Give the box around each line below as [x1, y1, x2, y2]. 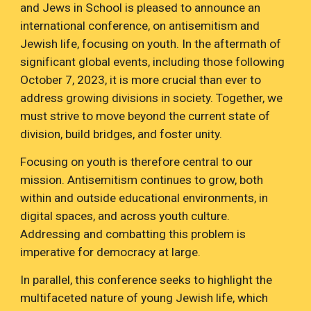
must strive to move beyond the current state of [20, 109, 271, 123]
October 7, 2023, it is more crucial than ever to [20, 73, 262, 87]
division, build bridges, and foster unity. [20, 127, 223, 141]
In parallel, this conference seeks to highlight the [20, 273, 273, 287]
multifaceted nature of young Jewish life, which [20, 291, 269, 305]
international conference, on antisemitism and [20, 19, 260, 33]
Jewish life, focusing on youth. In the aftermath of [20, 37, 282, 51]
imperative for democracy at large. [20, 245, 201, 259]
